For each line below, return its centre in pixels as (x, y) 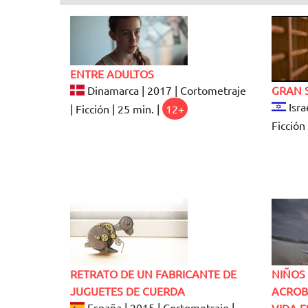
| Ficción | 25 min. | (116, 108)
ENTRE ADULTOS (112, 73)
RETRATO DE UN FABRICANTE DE (153, 273)
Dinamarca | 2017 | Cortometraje (166, 90)
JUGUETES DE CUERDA (128, 290)
